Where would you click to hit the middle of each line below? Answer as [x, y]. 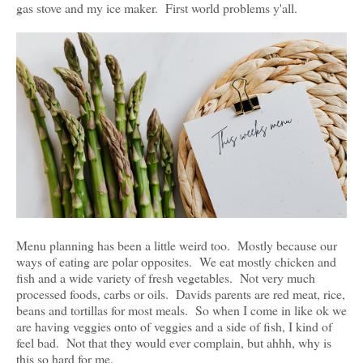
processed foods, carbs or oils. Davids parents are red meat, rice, [181, 294]
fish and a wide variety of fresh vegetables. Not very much [166, 278]
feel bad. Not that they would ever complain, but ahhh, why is [174, 343]
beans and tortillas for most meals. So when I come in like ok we [181, 310]
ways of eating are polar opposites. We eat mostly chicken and [176, 262]
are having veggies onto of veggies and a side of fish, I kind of [174, 327]
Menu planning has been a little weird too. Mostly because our [177, 246]
